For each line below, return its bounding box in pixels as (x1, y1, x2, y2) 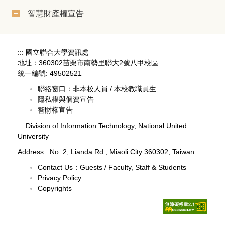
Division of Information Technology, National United (24, 122, 187, 130)
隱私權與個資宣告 (38, 95, 94, 104)
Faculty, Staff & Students (108, 163, 186, 172)
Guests (80, 163, 102, 172)
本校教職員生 (114, 85, 156, 93)
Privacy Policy (38, 174, 81, 182)
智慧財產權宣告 (27, 9, 84, 18)
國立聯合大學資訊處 (24, 48, 89, 57)
